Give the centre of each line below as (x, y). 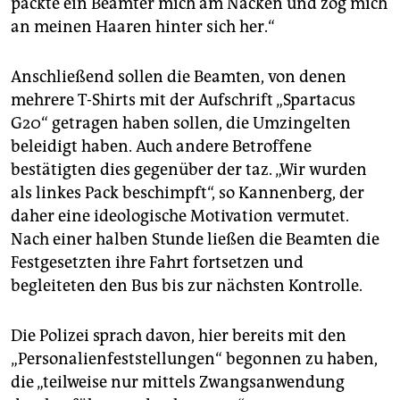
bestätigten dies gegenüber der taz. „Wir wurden (189, 169)
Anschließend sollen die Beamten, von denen (179, 76)
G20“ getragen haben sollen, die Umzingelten (181, 123)
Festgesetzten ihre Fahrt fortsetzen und (157, 262)
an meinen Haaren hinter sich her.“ (143, 26)
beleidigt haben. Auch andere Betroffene (161, 146)
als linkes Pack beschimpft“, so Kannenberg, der (187, 192)
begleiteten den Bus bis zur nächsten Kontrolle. (187, 285)
